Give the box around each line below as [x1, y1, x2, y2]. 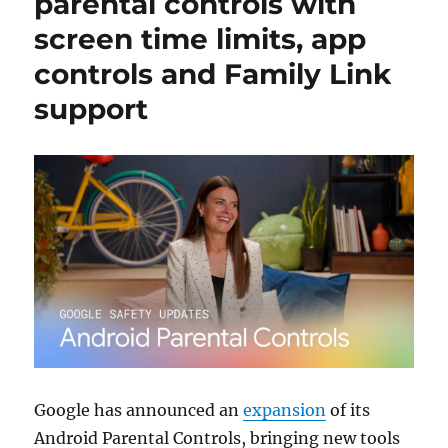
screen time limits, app [34, 22, 367, 56]
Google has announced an [34, 399, 244, 420]
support [34, 92, 149, 126]
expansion [243, 399, 327, 420]
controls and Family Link [34, 57, 392, 91]
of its [326, 399, 371, 420]
